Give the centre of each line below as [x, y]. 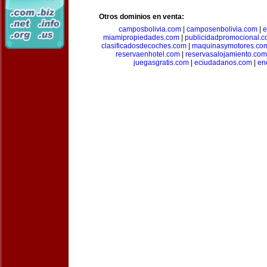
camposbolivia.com [150, 29]
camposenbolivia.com [222, 29]
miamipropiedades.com [141, 38]
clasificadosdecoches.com [144, 46]
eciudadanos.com [223, 63]
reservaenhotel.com [148, 54]
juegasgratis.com [161, 63]
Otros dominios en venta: [142, 17]
